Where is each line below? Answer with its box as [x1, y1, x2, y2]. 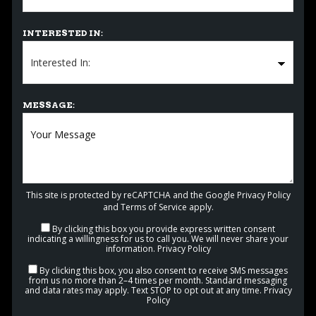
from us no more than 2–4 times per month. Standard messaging [29, 274, 287, 286]
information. [105, 243, 157, 255]
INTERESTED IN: [23, 28, 103, 38]
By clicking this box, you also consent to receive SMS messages [39, 265, 288, 276]
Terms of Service [120, 201, 187, 213]
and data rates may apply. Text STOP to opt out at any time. [24, 284, 264, 296]
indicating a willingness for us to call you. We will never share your [28, 233, 288, 245]
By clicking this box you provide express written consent [52, 223, 275, 235]
